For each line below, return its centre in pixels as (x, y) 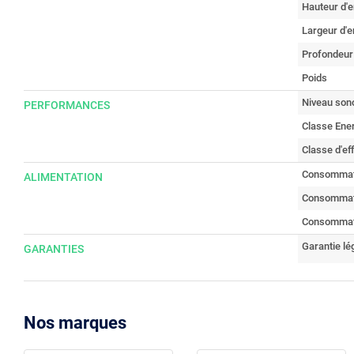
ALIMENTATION (63, 177)
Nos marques (75, 322)
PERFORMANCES (67, 105)
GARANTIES (54, 249)
